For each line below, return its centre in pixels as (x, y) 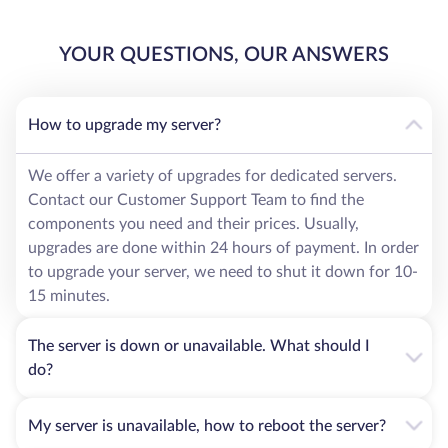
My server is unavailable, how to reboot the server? (207, 425)
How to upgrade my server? (124, 124)
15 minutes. (69, 295)
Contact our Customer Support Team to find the (196, 199)
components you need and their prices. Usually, (193, 223)
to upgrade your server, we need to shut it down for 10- (223, 271)
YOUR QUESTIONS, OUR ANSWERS (224, 54)
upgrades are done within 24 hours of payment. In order (223, 247)
